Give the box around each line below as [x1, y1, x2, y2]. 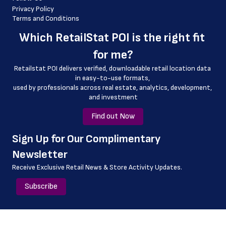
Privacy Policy [12, 5, 54, 13]
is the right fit [129, 30, 205, 45]
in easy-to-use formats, [75, 74, 151, 82]
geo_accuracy [35, 53, 105, 68]
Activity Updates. [129, 163, 182, 172]
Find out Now [91, 111, 135, 121]
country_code [35, 19, 105, 33]
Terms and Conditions [12, 14, 79, 23]
